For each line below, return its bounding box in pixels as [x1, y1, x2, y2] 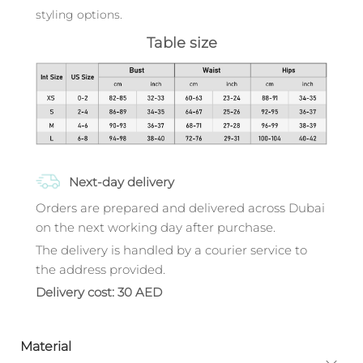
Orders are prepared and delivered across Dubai [36, 200, 325, 216]
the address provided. [36, 262, 165, 278]
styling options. [36, 7, 122, 22]
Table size [146, 34, 217, 52]
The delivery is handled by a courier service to [36, 242, 307, 258]
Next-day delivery [66, 174, 174, 190]
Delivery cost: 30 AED [36, 284, 162, 301]
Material [20, 339, 71, 355]
